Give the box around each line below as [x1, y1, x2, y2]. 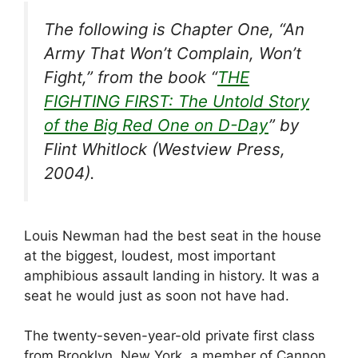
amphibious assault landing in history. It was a [24, 267, 320, 284]
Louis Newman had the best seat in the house [24, 227, 321, 244]
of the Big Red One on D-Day [44, 115, 268, 135]
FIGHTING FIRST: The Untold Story [44, 91, 309, 111]
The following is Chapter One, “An [44, 19, 304, 39]
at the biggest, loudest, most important [24, 247, 276, 264]
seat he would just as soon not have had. [24, 287, 289, 304]
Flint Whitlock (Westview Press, [44, 139, 285, 159]
